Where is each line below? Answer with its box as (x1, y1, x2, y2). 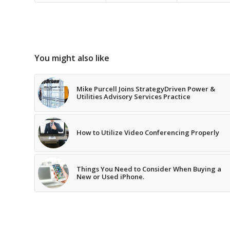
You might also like (34, 52, 109, 64)
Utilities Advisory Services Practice (76, 92, 190, 102)
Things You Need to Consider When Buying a (76, 164, 221, 174)
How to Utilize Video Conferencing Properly (76, 128, 219, 138)
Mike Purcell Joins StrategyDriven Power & (76, 84, 215, 94)
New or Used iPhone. (76, 172, 144, 182)
